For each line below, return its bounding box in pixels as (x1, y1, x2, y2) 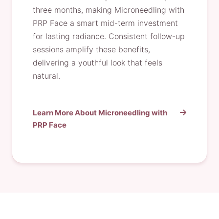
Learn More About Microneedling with (33, 108, 167, 117)
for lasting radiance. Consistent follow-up (33, 31, 185, 41)
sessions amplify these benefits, (33, 44, 150, 54)
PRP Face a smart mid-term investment (33, 18, 178, 28)
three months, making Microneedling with (33, 5, 184, 15)
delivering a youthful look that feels (33, 58, 162, 67)
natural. (33, 71, 60, 81)
